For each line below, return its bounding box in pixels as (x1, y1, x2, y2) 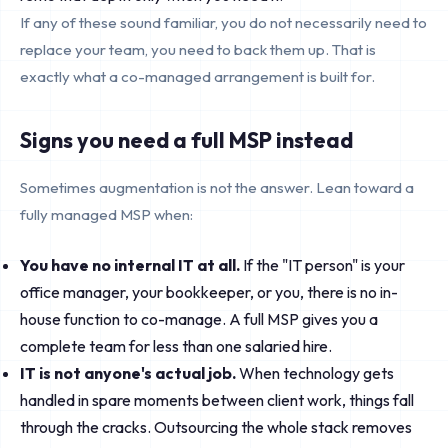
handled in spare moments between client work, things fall (20, 390, 414, 410)
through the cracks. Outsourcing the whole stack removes (20, 417, 412, 437)
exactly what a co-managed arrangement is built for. (20, 67, 375, 86)
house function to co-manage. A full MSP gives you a (20, 309, 378, 329)
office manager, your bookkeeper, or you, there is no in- (20, 282, 398, 302)
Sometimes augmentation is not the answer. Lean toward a (20, 178, 414, 197)
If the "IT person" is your (240, 255, 405, 275)
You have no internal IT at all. (20, 255, 240, 275)
